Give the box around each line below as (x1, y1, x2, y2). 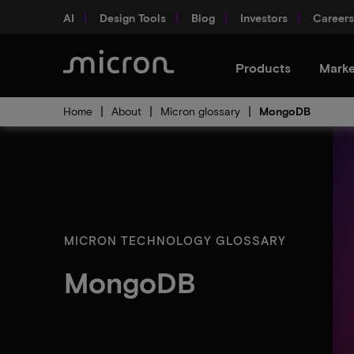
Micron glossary (160, 104, 240, 118)
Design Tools (100, 10, 166, 24)
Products (235, 60, 291, 75)
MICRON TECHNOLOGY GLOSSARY (64, 232, 287, 247)
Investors (240, 10, 288, 24)
